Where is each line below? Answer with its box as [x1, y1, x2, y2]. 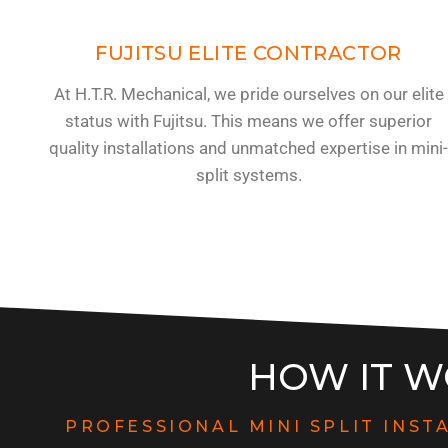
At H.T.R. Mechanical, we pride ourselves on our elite [53, 83, 444, 104]
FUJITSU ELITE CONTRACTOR [95, 40, 402, 65]
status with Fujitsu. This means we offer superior [65, 110, 433, 131]
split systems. [195, 164, 302, 185]
